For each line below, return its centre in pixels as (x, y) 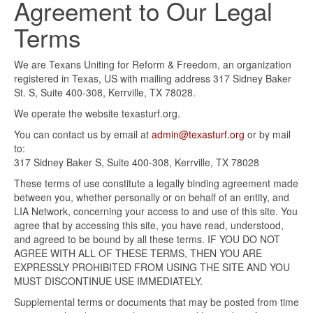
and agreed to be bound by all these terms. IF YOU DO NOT (147, 239)
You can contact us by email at (83, 134)
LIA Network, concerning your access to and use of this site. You (156, 211)
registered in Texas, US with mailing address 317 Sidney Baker (153, 79)
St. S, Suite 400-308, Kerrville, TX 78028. (105, 93)
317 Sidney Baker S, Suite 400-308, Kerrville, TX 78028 (137, 162)
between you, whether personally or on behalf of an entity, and (152, 197)
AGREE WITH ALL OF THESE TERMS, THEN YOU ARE (138, 253)
